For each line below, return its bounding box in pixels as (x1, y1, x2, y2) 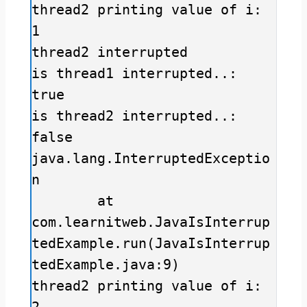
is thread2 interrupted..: (31, 107, 237, 124)
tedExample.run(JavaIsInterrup (31, 234, 270, 251)
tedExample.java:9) (31, 256, 180, 273)
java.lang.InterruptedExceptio (31, 149, 270, 167)
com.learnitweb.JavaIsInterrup (31, 213, 270, 230)
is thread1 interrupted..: (31, 64, 237, 82)
